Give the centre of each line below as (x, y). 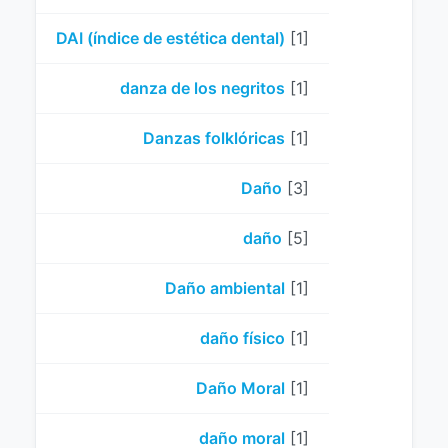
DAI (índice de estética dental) (170, 38)
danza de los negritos (202, 88)
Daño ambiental (225, 288)
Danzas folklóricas (214, 138)
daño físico (242, 338)
